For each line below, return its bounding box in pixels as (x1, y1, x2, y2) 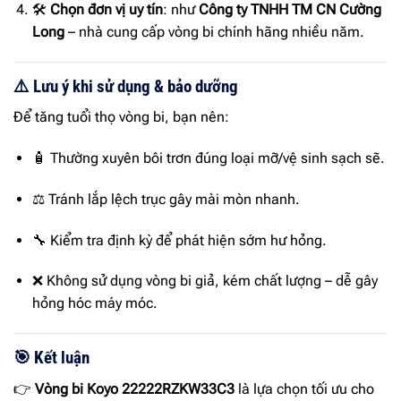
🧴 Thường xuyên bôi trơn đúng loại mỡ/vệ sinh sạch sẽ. (31, 149, 385, 166)
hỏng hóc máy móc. (31, 294, 158, 312)
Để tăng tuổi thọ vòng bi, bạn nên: (13, 108, 229, 126)
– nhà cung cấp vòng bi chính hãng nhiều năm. (64, 22, 364, 40)
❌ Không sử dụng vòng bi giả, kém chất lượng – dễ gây (31, 272, 378, 290)
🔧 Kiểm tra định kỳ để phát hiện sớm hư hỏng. (31, 231, 327, 249)
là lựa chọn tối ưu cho (235, 380, 374, 397)
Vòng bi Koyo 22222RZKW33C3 (35, 380, 235, 397)
